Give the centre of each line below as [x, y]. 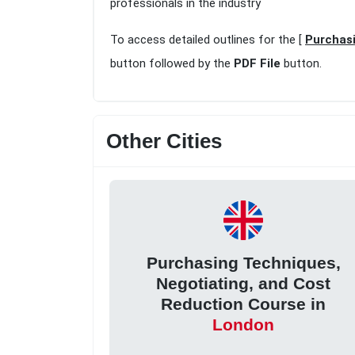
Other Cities [164, 141]
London [244, 324]
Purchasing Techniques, [243, 262]
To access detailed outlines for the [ [208, 40]
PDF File [257, 64]
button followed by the [172, 64]
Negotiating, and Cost [244, 283]
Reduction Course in [244, 303]
